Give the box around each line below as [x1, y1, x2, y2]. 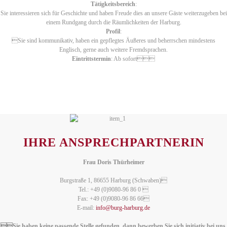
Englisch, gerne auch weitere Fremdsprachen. [59, 46, 168, 54]
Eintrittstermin [72, 55, 111, 63]
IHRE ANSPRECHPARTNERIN [23, 136, 204, 149]
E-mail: [77, 204, 96, 211]
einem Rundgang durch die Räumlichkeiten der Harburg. [46, 19, 181, 26]
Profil [105, 28, 120, 35]
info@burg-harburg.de [96, 204, 150, 211]
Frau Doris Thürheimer [83, 158, 144, 166]
